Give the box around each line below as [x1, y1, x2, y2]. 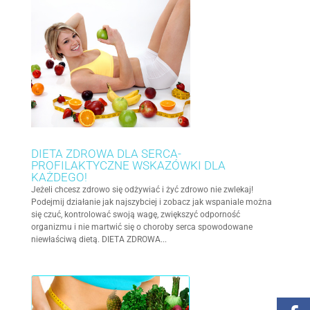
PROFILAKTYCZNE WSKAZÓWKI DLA [30, 158, 226, 172]
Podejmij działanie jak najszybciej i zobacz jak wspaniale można [30, 197, 272, 207]
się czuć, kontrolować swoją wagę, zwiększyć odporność [30, 209, 240, 219]
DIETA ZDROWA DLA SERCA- [30, 146, 181, 161]
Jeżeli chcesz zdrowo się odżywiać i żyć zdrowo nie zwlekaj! [30, 184, 253, 194]
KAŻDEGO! [30, 170, 87, 184]
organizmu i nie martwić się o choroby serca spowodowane [30, 221, 253, 232]
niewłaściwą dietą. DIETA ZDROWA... [30, 234, 167, 244]
